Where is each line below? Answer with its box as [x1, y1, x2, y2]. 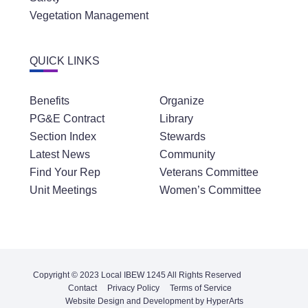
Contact [68, 283, 97, 293]
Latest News [29, 148, 90, 161]
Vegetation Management [29, 10, 148, 22]
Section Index [29, 131, 96, 143]
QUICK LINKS [29, 55, 100, 67]
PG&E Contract [29, 113, 104, 125]
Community [159, 148, 215, 161]
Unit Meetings [29, 184, 97, 197]
